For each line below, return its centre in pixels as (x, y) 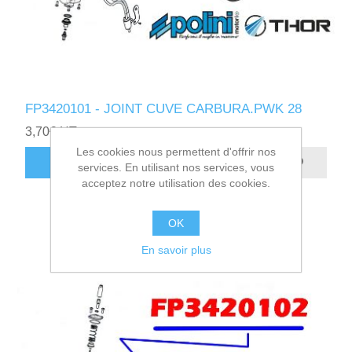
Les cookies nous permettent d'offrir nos (176, 152)
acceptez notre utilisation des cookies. (176, 183)
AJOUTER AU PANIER (115, 163)
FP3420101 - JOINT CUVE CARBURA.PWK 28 (164, 108)
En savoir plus (176, 250)
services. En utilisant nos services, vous (176, 167)
